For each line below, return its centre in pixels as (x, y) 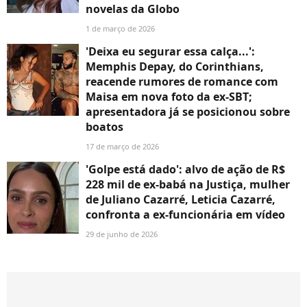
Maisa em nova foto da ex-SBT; (169, 97)
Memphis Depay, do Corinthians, (175, 67)
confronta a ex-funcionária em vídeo (185, 215)
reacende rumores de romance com (182, 82)
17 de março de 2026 (122, 147)
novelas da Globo (133, 9)
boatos (105, 127)
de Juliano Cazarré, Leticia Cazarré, (181, 200)
